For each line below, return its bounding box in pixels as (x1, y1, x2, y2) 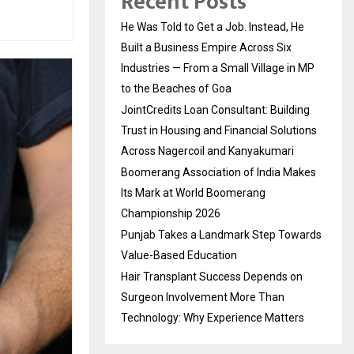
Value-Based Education (121, 249, 237, 262)
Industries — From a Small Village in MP (121, 62, 314, 75)
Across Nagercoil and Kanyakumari (121, 145, 294, 158)
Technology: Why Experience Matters (121, 311, 304, 325)
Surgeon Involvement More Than (121, 291, 284, 304)
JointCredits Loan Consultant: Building (121, 104, 310, 117)
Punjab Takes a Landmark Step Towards (121, 228, 322, 242)
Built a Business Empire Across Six (121, 41, 292, 55)
